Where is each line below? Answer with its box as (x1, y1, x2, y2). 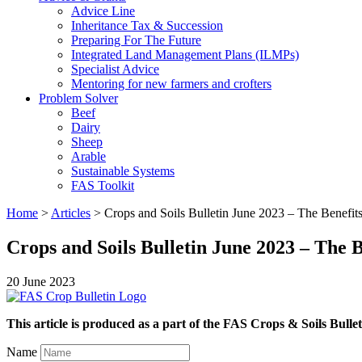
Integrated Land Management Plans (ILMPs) (71, 48, 299, 61)
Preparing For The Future (71, 33, 201, 47)
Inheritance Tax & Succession (71, 19, 223, 32)
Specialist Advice (71, 62, 159, 76)
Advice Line (71, 4, 135, 18)
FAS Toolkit (71, 179, 134, 192)
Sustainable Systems (71, 164, 175, 178)
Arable (71, 149, 106, 163)
